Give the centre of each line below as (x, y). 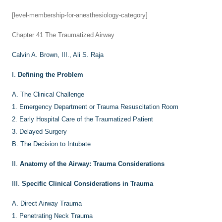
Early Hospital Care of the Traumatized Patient (86, 119)
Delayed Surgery (43, 132)
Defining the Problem (51, 75)
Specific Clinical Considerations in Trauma (87, 184)
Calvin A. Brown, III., (42, 55)
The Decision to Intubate (55, 144)
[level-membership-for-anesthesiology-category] (80, 15)
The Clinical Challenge (52, 94)
